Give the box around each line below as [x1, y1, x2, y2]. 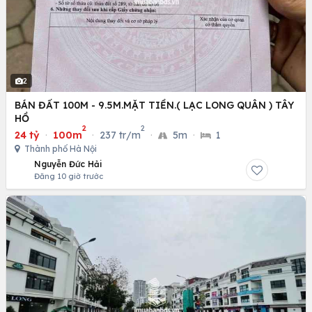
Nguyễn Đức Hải [34, 158, 102, 169]
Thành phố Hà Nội [22, 143, 97, 154]
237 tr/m [100, 128, 141, 141]
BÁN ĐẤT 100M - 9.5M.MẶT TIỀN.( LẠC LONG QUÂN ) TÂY [15, 98, 294, 111]
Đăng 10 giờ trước [34, 171, 103, 181]
